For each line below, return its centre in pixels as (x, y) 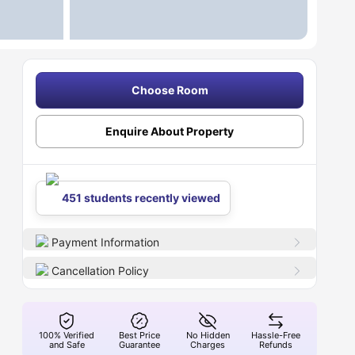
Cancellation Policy (101, 271)
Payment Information (106, 242)
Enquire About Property (170, 131)
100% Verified (67, 335)
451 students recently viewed (141, 198)
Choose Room (170, 90)
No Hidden (208, 335)
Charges (208, 345)
